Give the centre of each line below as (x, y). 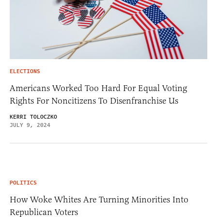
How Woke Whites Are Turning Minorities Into (99, 200)
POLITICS (23, 183)
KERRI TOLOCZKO (33, 117)
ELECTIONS (25, 72)
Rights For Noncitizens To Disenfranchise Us (94, 101)
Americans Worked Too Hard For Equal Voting (98, 88)
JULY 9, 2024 (30, 125)
